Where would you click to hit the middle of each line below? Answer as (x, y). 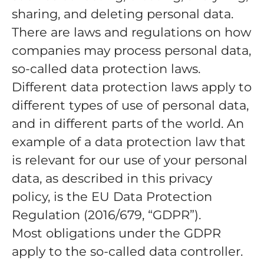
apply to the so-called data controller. (127, 251)
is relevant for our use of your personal (130, 160)
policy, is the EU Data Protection (112, 197)
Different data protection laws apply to (132, 87)
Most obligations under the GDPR (116, 233)
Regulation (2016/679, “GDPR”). (106, 215)
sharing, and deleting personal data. (123, 14)
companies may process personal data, (131, 50)
